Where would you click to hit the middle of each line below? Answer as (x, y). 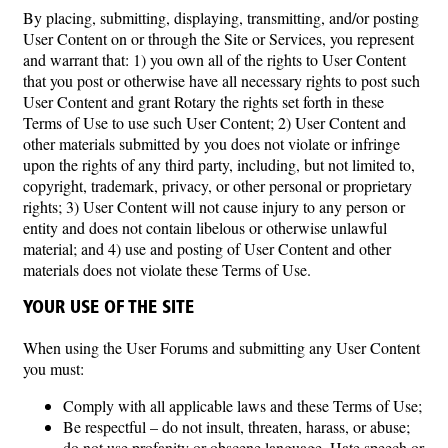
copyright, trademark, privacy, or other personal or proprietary (217, 186)
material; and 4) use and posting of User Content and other (207, 249)
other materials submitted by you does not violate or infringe (211, 144)
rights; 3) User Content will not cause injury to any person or (214, 207)
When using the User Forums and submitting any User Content (221, 347)
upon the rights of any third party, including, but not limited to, (219, 165)
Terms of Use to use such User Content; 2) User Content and (214, 123)
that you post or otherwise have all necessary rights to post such (221, 81)
